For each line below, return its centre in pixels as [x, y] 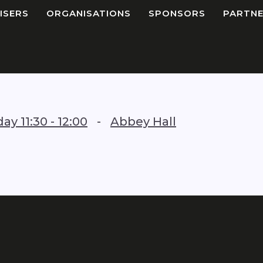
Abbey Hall [143, 122]
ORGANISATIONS [89, 13]
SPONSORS [177, 13]
